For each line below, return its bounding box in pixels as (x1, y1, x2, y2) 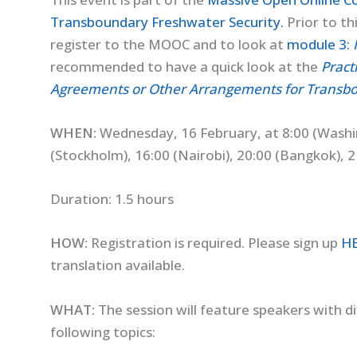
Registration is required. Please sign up (87, 233, 341, 253)
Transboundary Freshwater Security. (49, 12, 284, 31)
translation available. (49, 256, 185, 275)
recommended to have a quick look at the (49, 57, 321, 76)
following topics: (49, 322, 155, 341)
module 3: (286, 34, 353, 53)
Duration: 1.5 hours (49, 190, 174, 209)
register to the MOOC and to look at (49, 34, 287, 53)
